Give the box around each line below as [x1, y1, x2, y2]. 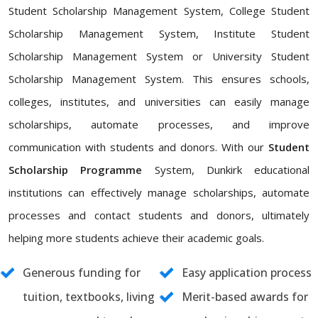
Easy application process [182, 265, 312, 280]
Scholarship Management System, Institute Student [9, 26, 309, 40]
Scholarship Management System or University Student [9, 49, 309, 63]
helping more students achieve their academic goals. [9, 231, 264, 245]
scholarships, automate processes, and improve [9, 117, 309, 131]
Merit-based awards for [182, 289, 308, 305]
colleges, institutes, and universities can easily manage [9, 94, 309, 109]
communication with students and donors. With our [9, 140, 268, 154]
